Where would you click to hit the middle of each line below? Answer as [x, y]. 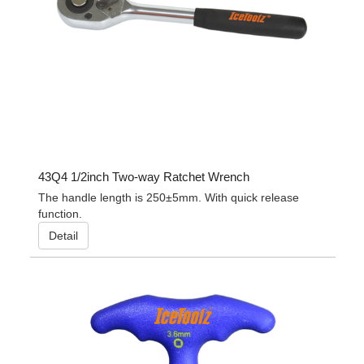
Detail [63, 235]
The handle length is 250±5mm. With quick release [168, 197]
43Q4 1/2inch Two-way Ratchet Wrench [143, 176]
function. [60, 213]
